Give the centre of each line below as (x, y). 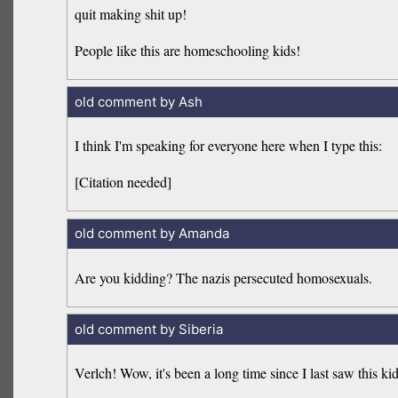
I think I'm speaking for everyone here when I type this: (229, 146)
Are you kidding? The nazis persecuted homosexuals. (224, 277)
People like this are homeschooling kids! (188, 50)
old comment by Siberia (148, 329)
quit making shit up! (131, 13)
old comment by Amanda (151, 234)
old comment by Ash (138, 101)
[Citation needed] (123, 182)
